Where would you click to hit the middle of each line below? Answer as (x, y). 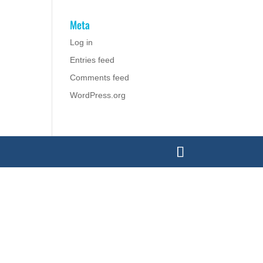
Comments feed (100, 77)
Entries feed (92, 60)
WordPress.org (98, 95)
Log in (82, 42)
